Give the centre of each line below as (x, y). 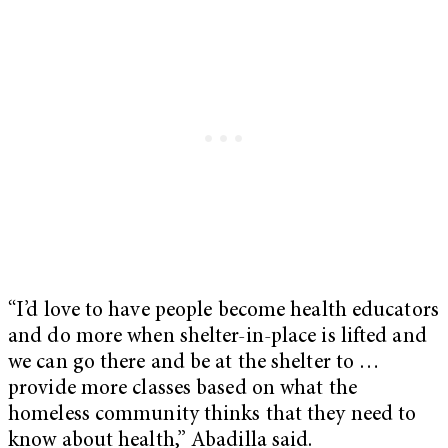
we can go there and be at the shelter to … (194, 364)
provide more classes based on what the (182, 390)
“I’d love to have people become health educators (223, 312)
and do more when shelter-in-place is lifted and (217, 338)
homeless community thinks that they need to (212, 416)
